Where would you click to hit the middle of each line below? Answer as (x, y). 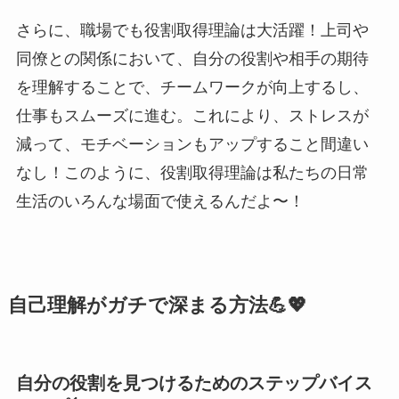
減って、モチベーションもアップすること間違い (192, 144)
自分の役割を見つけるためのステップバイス (194, 383)
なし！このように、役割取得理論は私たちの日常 (192, 172)
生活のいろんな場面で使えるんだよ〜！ (160, 201)
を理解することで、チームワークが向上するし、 (192, 87)
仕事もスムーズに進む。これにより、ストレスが (192, 115)
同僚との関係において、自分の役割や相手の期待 (192, 58)
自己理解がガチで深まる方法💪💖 (157, 305)
